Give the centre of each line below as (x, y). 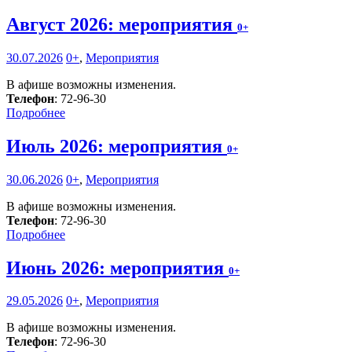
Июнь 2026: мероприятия (117, 268)
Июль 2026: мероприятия (117, 146)
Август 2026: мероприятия (122, 24)
